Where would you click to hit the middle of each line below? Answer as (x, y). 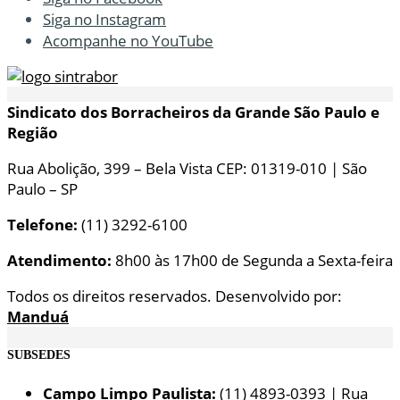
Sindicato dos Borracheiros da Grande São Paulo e (193, 112)
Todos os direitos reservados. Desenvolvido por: (175, 296)
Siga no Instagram (104, 20)
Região (33, 133)
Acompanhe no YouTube (128, 41)
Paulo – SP (42, 189)
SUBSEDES (39, 354)
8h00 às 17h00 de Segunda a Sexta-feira (254, 261)
